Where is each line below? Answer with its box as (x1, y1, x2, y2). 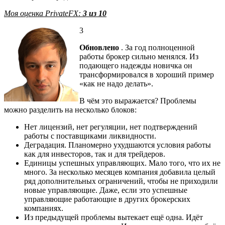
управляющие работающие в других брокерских (24, 195, 190, 204)
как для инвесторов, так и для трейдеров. (24, 150, 165, 159)
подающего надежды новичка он (79, 61, 192, 70)
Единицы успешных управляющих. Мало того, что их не (24, 159, 220, 168)
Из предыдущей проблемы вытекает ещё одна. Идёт (24, 213, 203, 222)
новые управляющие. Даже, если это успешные (24, 186, 187, 195)
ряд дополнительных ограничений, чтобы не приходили (24, 177, 218, 186)
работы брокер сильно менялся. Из (79, 52, 198, 61)
